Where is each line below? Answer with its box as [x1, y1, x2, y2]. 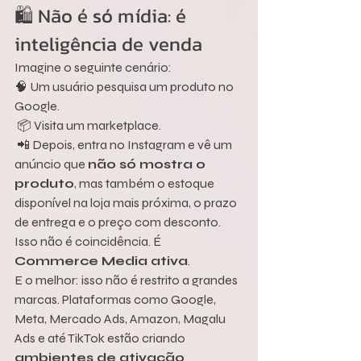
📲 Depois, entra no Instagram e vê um [15, 137, 234, 153]
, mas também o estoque [74, 176, 217, 192]
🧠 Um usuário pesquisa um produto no [15, 79, 236, 95]
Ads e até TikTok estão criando [15, 330, 188, 346]
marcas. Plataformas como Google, [15, 292, 218, 308]
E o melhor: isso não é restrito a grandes [15, 272, 240, 288]
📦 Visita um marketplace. [15, 118, 161, 134]
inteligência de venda [15, 30, 202, 59]
